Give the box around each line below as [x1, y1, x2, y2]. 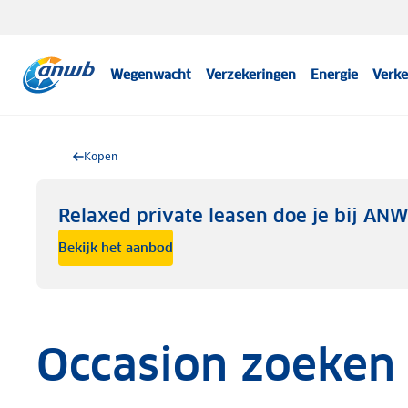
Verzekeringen [206, 66, 297, 83]
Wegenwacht [110, 66, 192, 83]
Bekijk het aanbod [58, 240, 173, 256]
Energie [311, 66, 359, 83]
